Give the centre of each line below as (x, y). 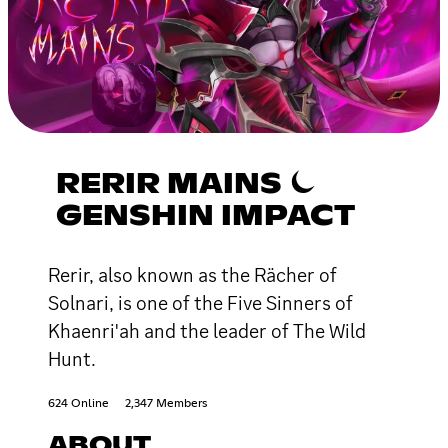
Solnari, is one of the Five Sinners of (200, 302)
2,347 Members (166, 403)
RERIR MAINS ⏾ (185, 184)
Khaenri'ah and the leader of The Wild (207, 330)
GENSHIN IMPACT (205, 216)
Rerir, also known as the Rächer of (192, 274)
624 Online (78, 403)
